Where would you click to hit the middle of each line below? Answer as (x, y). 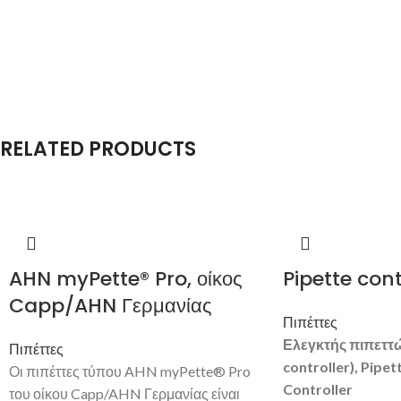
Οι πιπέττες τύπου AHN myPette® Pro (130, 371)
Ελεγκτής (314, 344)
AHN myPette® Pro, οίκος (126, 278)
